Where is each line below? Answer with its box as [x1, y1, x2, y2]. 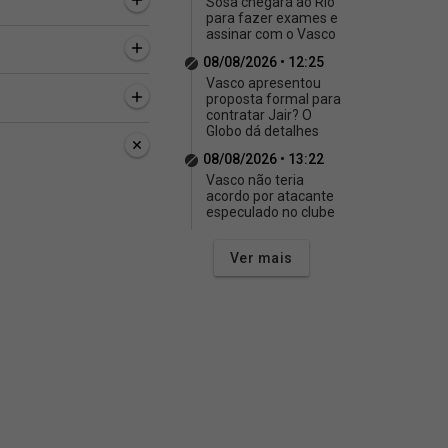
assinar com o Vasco [206, 26, 336, 42]
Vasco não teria [206, 172, 304, 188]
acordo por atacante [206, 188, 334, 204]
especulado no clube [206, 204, 335, 220]
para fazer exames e [206, 10, 338, 26]
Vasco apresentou [206, 75, 321, 91]
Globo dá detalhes [206, 123, 319, 139]
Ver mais [229, 250, 293, 266]
